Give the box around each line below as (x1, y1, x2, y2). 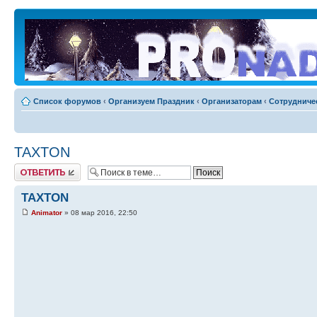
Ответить (14, 163, 48, 172)
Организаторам (202, 97, 262, 105)
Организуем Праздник (108, 97, 195, 105)
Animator (31, 209, 62, 217)
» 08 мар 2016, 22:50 (62, 209, 137, 217)
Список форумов (33, 97, 101, 105)
